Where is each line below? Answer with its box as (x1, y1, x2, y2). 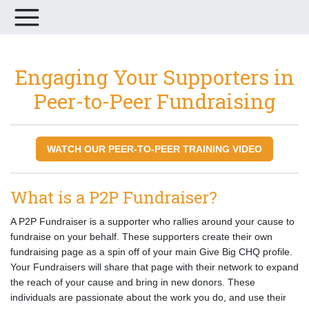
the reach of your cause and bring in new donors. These (10, 277, 255, 288)
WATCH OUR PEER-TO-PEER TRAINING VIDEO (47, 143, 262, 154)
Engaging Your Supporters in (14, 63, 295, 90)
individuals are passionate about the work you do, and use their (10, 292, 286, 303)
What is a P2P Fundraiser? (10, 186, 217, 208)
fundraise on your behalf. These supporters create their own (10, 231, 272, 242)
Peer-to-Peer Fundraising (33, 88, 276, 114)
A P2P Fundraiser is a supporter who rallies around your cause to (10, 216, 295, 227)
